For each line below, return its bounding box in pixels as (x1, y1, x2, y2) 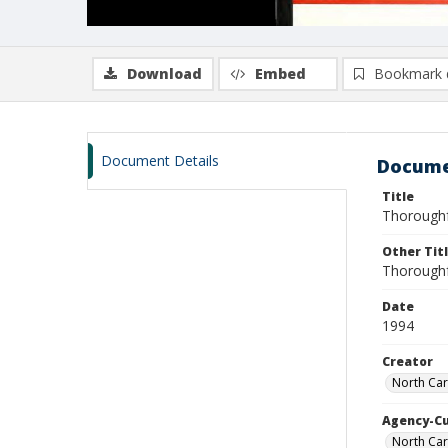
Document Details (101, 151, 219, 170)
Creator (382, 353, 433, 370)
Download (127, 64, 202, 83)
